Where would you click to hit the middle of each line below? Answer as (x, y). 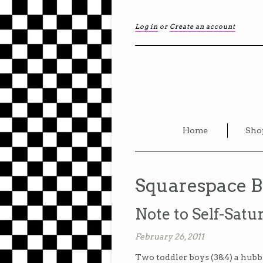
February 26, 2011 (170, 237)
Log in (146, 26)
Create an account (203, 26)
